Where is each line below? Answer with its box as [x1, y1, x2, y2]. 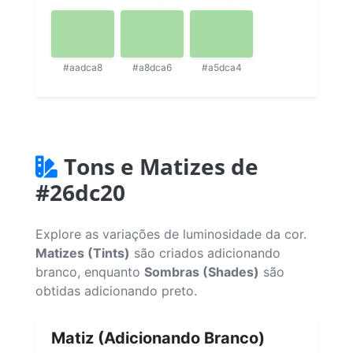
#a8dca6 [132, 61, 172, 73]
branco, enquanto [35, 263, 144, 280]
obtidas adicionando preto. [35, 282, 197, 299]
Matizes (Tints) [35, 244, 130, 261]
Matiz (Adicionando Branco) [51, 328, 265, 347]
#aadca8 [63, 61, 102, 73]
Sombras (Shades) [144, 263, 259, 280]
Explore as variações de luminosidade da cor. [35, 225, 307, 242]
